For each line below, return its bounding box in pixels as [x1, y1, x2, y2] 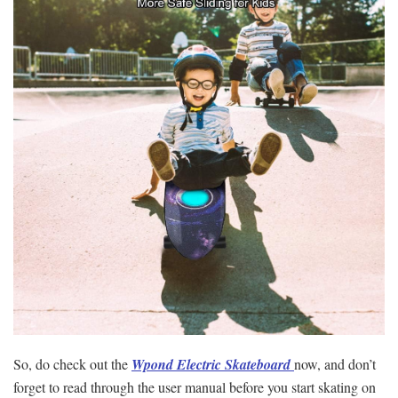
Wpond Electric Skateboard [131, 354, 294, 374]
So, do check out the [13, 354, 128, 373]
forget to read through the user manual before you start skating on [13, 377, 376, 396]
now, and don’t [294, 354, 376, 373]
